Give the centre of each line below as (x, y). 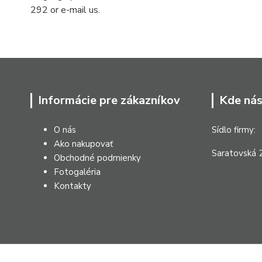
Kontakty (73, 186)
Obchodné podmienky (97, 158)
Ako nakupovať (83, 144)
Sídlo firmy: (234, 130)
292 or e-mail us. (65, 10)
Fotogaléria (77, 172)
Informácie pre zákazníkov (109, 101)
